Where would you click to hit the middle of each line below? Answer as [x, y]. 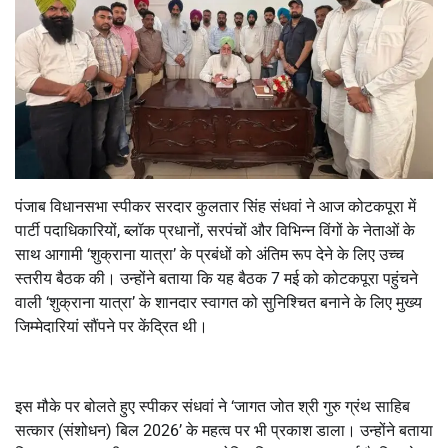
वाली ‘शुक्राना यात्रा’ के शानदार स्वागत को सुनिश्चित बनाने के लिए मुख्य [218, 302]
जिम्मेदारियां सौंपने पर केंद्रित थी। [111, 326]
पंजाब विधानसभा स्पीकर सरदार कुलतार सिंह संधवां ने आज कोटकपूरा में [215, 206]
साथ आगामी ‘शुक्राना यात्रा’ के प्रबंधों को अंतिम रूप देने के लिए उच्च [209, 254]
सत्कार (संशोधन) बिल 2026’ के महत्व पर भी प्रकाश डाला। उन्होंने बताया [224, 430]
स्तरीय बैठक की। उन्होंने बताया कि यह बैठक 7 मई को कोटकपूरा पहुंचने [216, 278]
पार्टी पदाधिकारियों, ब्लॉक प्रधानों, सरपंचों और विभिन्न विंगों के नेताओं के [215, 230]
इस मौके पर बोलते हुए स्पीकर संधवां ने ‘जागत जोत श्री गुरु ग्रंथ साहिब [212, 406]
